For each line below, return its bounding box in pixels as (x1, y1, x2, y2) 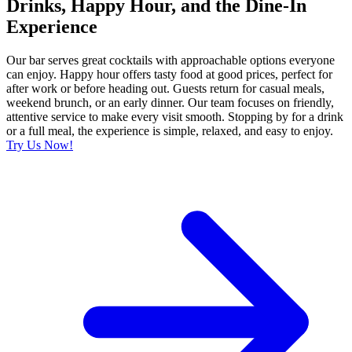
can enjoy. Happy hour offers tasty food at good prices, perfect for (6, 68, 332, 82)
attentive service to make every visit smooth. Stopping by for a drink (6, 110, 343, 124)
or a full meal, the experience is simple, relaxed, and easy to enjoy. (6, 124, 333, 138)
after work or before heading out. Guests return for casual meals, (6, 82, 324, 96)
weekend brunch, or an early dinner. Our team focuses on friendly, (6, 96, 334, 110)
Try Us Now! (6, 138, 73, 152)
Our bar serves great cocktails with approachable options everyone (6, 53, 335, 68)
